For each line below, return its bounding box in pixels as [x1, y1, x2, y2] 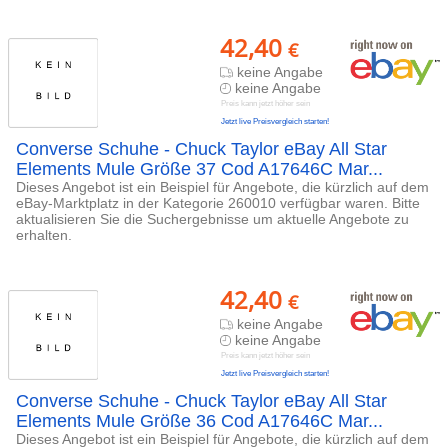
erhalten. [16, 227, 72, 243]
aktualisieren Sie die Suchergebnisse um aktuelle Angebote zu [16, 211, 409, 227]
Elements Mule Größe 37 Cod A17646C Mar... [16, 159, 383, 179]
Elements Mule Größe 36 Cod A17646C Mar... [16, 411, 383, 431]
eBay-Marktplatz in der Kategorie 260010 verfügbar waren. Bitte [16, 195, 420, 211]
